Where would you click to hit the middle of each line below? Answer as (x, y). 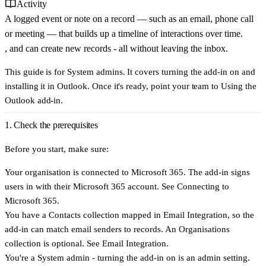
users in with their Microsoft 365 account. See (91, 186)
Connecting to (203, 186)
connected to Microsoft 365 (132, 172)
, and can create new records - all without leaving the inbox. (116, 49)
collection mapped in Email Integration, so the (167, 214)
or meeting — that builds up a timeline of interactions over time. (124, 34)
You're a (21, 257)
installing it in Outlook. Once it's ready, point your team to (113, 86)
